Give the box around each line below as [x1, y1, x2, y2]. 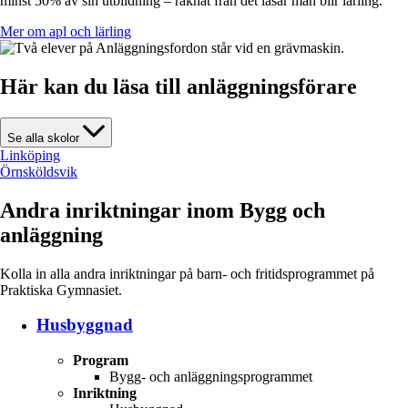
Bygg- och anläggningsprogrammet [109, 369, 312, 385]
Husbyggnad [36, 315, 133, 335]
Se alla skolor [7, 130, 79, 145]
